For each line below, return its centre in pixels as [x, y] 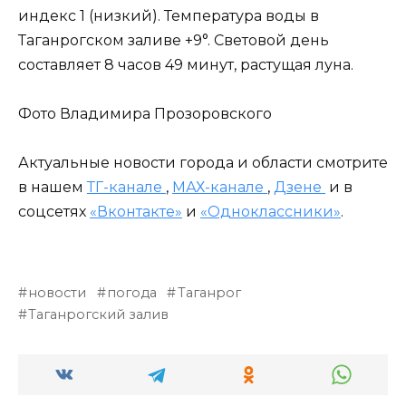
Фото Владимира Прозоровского [145, 113]
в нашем [53, 188]
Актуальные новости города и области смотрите [203, 163]
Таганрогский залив [99, 315]
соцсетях [54, 212]
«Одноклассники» [271, 212]
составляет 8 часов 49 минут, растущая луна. [186, 64]
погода [132, 293]
